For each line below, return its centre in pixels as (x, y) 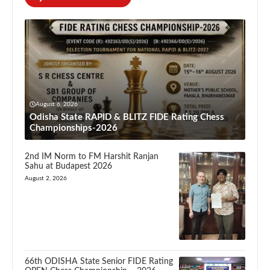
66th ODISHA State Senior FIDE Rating (99, 261)
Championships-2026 (74, 128)
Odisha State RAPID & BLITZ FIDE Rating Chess (127, 117)
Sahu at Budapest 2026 (68, 166)
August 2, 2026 (46, 178)
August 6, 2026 (57, 104)
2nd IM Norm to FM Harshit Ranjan (92, 156)
